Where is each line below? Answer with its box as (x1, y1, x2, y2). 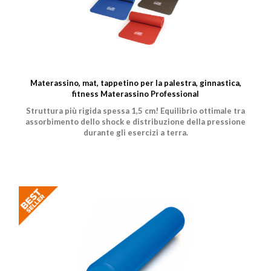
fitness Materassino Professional (72, 88, 199, 99)
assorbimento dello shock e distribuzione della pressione (25, 116, 246, 126)
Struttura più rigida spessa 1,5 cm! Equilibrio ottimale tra (26, 105, 245, 116)
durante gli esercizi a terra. (83, 127, 188, 137)
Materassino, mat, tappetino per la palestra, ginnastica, (30, 77, 241, 88)
